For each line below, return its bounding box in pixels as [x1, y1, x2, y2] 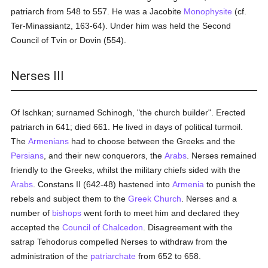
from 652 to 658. [136, 251, 202, 261]
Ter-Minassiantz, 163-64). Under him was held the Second [11, 21, 232, 31]
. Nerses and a [181, 194, 237, 203]
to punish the [204, 179, 256, 189]
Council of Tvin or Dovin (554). [11, 35, 127, 45]
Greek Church [128, 194, 182, 203]
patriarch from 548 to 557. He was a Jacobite [11, 7, 184, 16]
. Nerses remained [187, 151, 257, 160]
